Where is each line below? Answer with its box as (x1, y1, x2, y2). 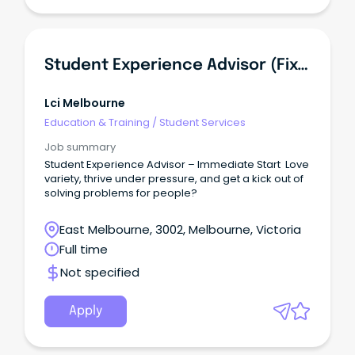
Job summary (44, 139, 116, 155)
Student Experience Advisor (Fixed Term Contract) (297, 56, 308, 74)
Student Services (159, 114, 246, 130)
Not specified (60, 264, 139, 281)
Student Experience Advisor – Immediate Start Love (44, 157, 309, 173)
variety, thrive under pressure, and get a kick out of (44, 171, 303, 187)
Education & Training (44, 114, 150, 130)
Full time (59, 241, 108, 258)
